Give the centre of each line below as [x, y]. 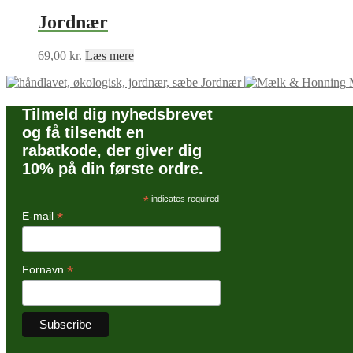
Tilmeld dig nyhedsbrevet [117, 115]
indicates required [184, 199]
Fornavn [45, 269]
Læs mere [110, 56]
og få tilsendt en [83, 133]
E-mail [39, 216]
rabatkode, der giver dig [112, 151]
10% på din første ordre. [113, 169]
